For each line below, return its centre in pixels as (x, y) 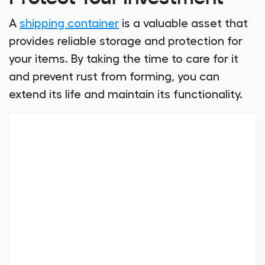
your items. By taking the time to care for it (124, 59)
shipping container (69, 24)
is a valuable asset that (183, 24)
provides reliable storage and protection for (126, 42)
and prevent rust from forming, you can (114, 77)
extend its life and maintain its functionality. (126, 95)
